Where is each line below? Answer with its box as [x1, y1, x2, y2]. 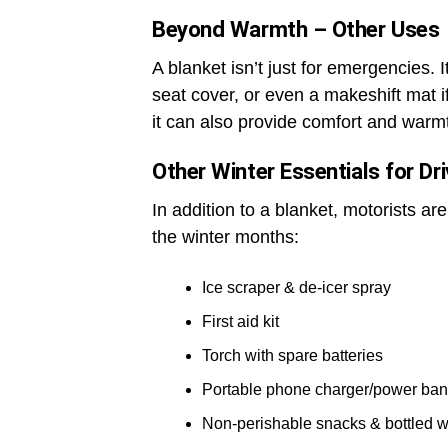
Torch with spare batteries [202, 347, 383, 365]
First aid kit [202, 313, 279, 331]
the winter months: [152, 227, 299, 248]
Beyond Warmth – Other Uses [152, 16, 440, 43]
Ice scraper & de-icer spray [202, 279, 391, 297]
